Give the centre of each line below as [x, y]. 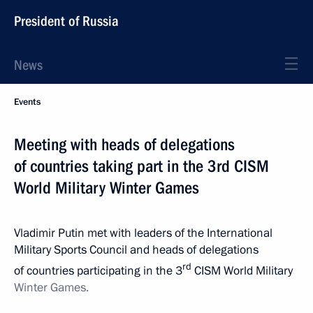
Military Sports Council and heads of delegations [136, 250]
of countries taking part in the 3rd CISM [141, 166]
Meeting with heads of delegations [124, 145]
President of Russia [66, 21]
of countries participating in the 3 [98, 270]
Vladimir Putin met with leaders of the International [143, 233]
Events [27, 102]
